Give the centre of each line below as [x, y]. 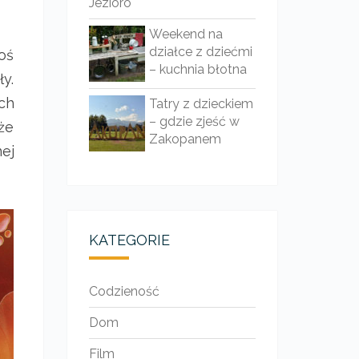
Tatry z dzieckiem [201, 104]
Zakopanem [185, 139]
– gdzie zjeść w [194, 121]
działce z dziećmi [200, 52]
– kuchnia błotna [198, 69]
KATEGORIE [129, 240]
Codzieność [124, 291]
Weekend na [186, 34]
